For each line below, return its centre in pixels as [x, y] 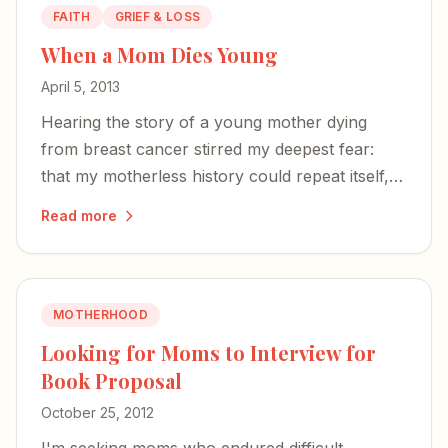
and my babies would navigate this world [195, 203]
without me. [85, 230]
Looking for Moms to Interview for [208, 352]
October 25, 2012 [97, 412]
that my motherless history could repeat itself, [215, 176]
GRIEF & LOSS [157, 16]
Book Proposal [111, 380]
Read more [79, 215]
